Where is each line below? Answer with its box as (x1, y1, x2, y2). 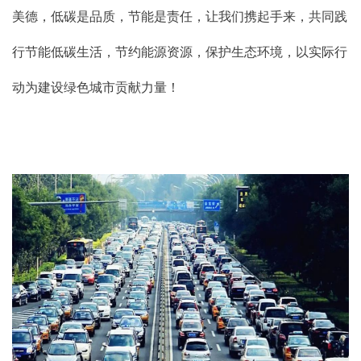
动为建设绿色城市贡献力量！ (12, 80, 180, 94)
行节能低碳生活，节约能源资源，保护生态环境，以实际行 (12, 44, 347, 59)
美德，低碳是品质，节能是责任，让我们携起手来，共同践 (12, 9, 347, 23)
